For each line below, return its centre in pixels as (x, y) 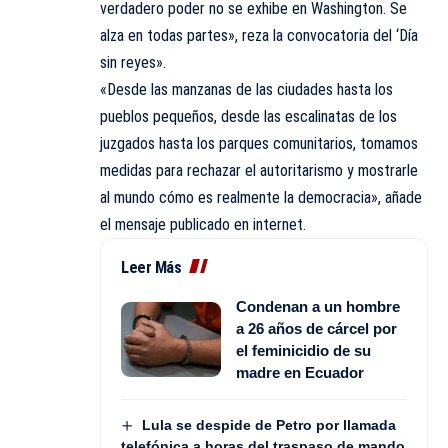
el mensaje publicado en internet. (203, 224)
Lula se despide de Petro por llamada (268, 424)
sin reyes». (133, 62)
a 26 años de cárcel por (316, 328)
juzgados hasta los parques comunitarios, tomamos (259, 143)
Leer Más (151, 267)
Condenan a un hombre (318, 306)
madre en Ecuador (300, 372)
